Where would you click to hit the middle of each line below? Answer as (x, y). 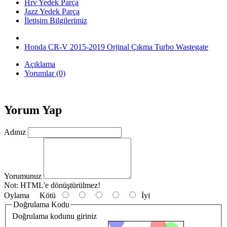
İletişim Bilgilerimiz (56, 21)
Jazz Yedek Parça (52, 11)
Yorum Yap (33, 110)
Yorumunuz (23, 176)
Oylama (17, 195)
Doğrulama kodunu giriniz (54, 216)
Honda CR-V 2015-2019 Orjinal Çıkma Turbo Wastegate (116, 47)
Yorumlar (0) (45, 73)
